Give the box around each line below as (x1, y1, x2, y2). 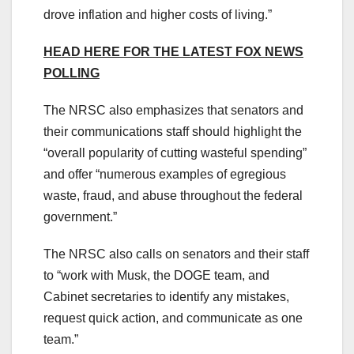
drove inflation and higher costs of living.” (43, 7, 272, 21)
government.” (43, 209, 117, 224)
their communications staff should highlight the (43, 124, 302, 138)
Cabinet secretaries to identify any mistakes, (43, 289, 289, 303)
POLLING (43, 66, 100, 80)
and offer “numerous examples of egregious (43, 167, 286, 181)
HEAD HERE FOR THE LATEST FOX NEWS (43, 44, 303, 58)
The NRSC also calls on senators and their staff (43, 247, 309, 261)
